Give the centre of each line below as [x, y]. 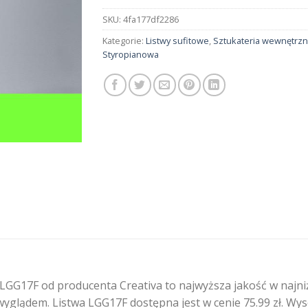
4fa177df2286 [151, 20]
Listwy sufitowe [177, 41]
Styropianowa [131, 55]
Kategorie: [124, 41]
